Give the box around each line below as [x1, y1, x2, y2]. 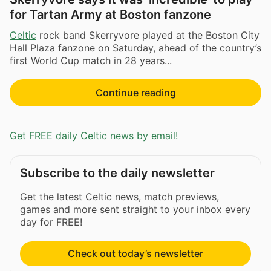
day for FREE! [20, 215, 82, 228]
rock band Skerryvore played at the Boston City [36, 28, 260, 41]
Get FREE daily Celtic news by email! [10, 129, 178, 142]
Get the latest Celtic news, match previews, [20, 190, 219, 203]
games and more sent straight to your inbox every [20, 203, 250, 215]
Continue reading [95, 86, 176, 99]
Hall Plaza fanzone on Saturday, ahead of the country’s [10, 41, 261, 54]
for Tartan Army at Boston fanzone [10, 7, 211, 22]
